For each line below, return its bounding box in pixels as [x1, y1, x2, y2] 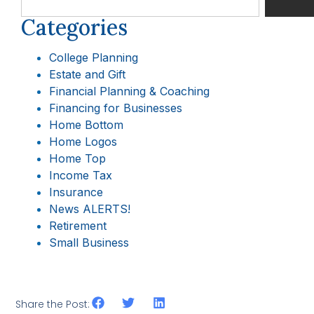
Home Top [49, 151, 106, 165]
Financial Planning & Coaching [49, 83, 210, 98]
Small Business [49, 235, 129, 250]
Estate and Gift [49, 67, 125, 81]
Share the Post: [15, 297, 90, 312]
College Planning [49, 50, 138, 64]
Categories [21, 13, 128, 41]
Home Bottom [49, 117, 123, 132]
